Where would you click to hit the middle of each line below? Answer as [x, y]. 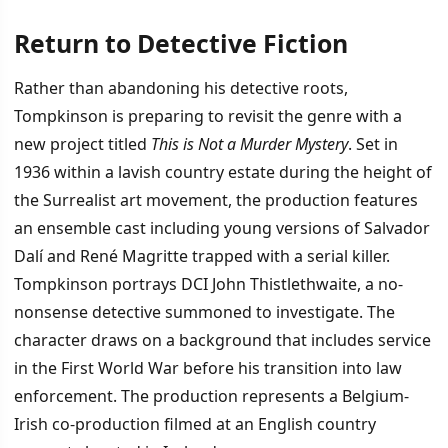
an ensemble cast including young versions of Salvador [222, 228]
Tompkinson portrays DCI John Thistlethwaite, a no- [208, 284]
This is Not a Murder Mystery [249, 144]
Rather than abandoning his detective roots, [181, 88]
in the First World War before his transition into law [208, 368]
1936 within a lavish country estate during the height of [223, 172]
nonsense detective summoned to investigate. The [204, 312]
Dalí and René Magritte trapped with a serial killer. [202, 256]
